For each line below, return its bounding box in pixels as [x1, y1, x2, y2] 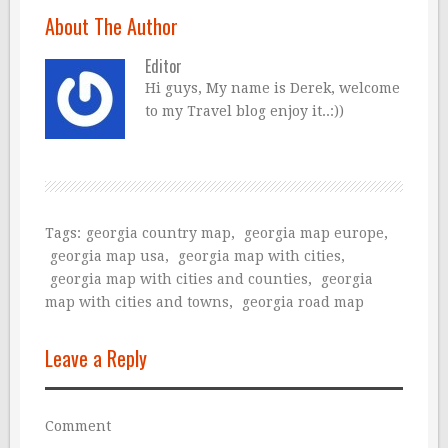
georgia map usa [50, 247, 165, 264]
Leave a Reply [45, 342, 147, 373]
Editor [145, 53, 182, 78]
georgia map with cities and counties [50, 270, 308, 287]
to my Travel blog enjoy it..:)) [145, 102, 344, 119]
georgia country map [86, 224, 231, 241]
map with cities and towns [45, 293, 229, 310]
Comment [45, 417, 111, 434]
